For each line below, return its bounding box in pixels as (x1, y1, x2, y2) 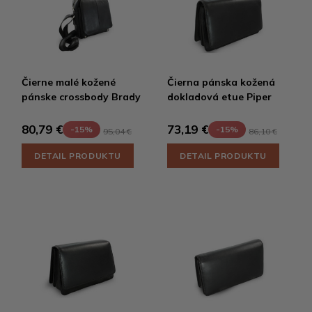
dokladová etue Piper (167, 90, 272, 103)
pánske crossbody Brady (22, 90, 141, 103)
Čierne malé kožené (22, 75, 116, 88)
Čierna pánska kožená (167, 75, 275, 88)
